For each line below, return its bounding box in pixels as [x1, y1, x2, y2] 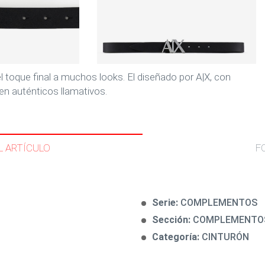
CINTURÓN [202, 231, 249, 243]
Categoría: [152, 231, 202, 243]
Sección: [152, 214, 193, 225]
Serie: [152, 197, 180, 208]
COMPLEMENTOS [180, 197, 257, 208]
